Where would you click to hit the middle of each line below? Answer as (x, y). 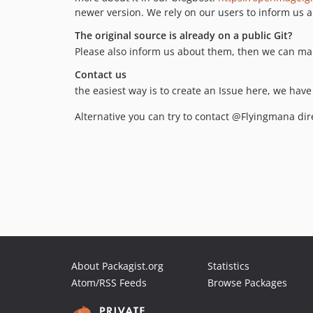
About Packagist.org (117, 266)
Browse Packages (247, 283)
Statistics (228, 266)
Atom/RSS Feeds (109, 283)
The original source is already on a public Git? (183, 35)
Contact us (101, 74)
